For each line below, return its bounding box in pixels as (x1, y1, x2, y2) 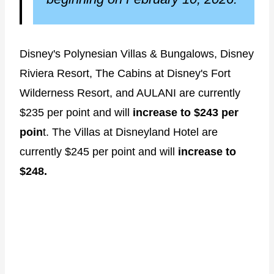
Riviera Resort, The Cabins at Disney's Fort (20, 67, 231, 80)
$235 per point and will (20, 106, 133, 119)
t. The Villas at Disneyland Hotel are (43, 125, 218, 138)
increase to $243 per (133, 106, 239, 119)
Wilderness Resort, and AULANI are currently (20, 86, 240, 99)
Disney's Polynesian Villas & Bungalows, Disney (20, 47, 254, 60)
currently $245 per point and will (20, 145, 175, 158)
